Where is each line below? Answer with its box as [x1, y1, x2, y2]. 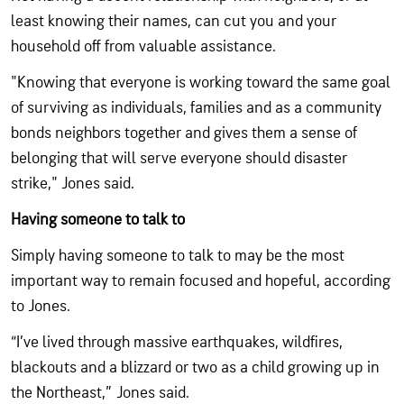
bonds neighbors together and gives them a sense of [11, 124, 357, 143]
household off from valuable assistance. [11, 37, 276, 57]
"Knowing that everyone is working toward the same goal [11, 73, 390, 93]
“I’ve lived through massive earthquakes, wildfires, [11, 333, 343, 353]
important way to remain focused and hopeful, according [11, 271, 390, 291]
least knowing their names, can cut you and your [11, 12, 336, 32]
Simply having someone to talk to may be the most [11, 246, 344, 266]
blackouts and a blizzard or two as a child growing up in [11, 358, 380, 378]
